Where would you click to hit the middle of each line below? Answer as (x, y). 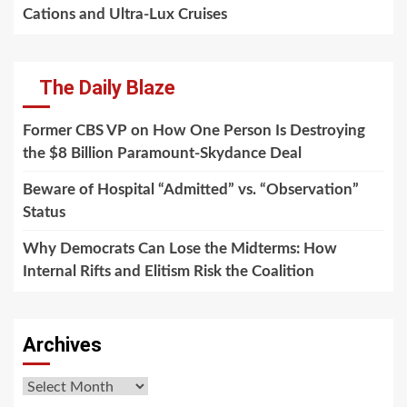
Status (44, 212)
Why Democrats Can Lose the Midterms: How (180, 248)
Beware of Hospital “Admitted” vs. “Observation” (191, 189)
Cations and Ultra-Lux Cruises (125, 14)
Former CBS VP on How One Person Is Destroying (194, 130)
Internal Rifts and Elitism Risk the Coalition (169, 271)
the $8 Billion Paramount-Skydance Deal (162, 153)
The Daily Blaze (107, 87)
